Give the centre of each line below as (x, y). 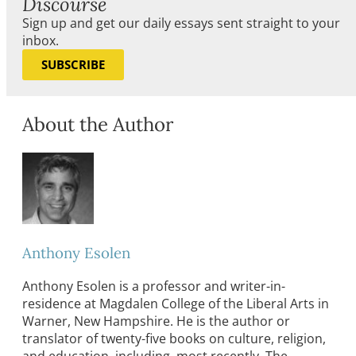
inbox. (41, 41)
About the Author (98, 125)
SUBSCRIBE (73, 65)
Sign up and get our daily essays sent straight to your (181, 23)
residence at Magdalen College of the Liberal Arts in (176, 303)
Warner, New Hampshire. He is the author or (156, 321)
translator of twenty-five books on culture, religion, (174, 338)
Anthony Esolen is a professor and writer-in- (154, 286)
